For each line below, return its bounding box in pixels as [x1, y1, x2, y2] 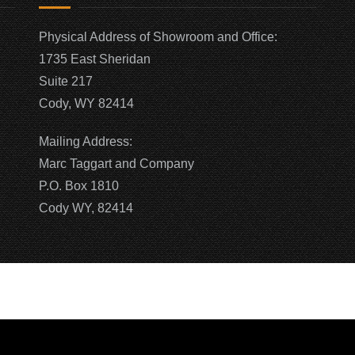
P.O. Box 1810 [39, 179, 119, 193]
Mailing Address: [39, 135, 132, 148]
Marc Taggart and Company [39, 157, 194, 170]
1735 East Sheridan [39, 52, 151, 66]
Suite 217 [39, 74, 93, 88]
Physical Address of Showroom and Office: [39, 30, 277, 44]
